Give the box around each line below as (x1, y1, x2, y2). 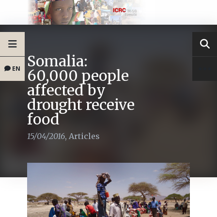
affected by (27, 81, 106, 100)
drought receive (27, 95, 135, 114)
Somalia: (27, 52, 88, 71)
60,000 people (27, 66, 129, 85)
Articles (69, 131, 100, 141)
